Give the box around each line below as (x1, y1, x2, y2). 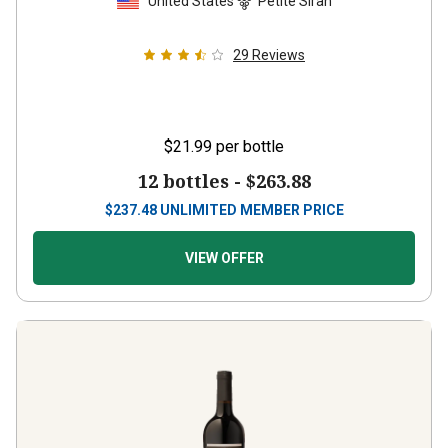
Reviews (252, 47, 305, 63)
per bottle (216, 137, 284, 156)
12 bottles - (137, 169, 246, 193)
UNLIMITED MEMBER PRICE (159, 202, 344, 218)
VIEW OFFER (184, 250, 264, 266)
